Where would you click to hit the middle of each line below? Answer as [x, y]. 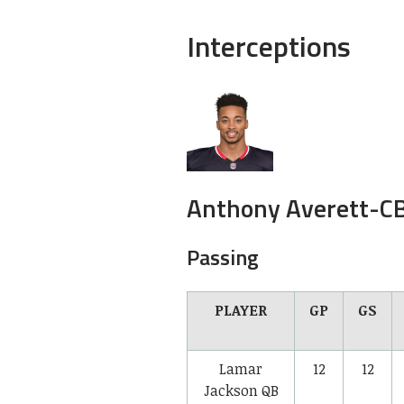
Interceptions [269, 46]
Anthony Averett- [283, 207]
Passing [223, 257]
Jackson [230, 390]
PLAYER [241, 310]
